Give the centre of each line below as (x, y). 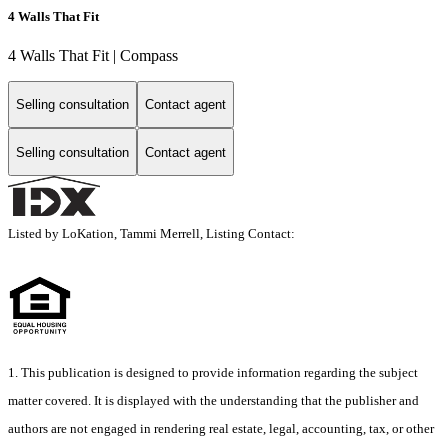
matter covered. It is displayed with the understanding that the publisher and (213, 401)
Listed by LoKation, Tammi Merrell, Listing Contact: (154, 234)
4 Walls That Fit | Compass (93, 55)
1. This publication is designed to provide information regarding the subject (213, 373)
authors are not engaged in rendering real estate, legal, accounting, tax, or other (221, 429)
